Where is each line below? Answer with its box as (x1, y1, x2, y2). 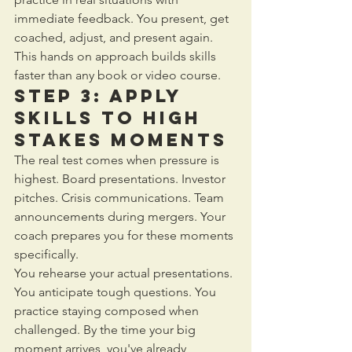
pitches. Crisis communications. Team (14, 189, 227, 205)
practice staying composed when (14, 302, 202, 318)
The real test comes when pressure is (14, 152, 222, 167)
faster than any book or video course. (14, 67, 221, 82)
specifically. (14, 246, 79, 262)
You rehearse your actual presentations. (14, 265, 236, 280)
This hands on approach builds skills (14, 48, 219, 64)
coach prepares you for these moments (14, 227, 236, 243)
